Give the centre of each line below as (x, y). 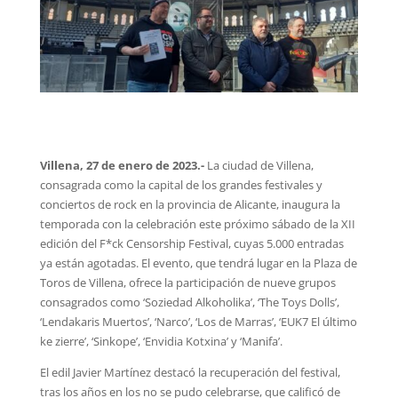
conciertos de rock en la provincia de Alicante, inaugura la (190, 205)
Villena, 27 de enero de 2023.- (123, 166)
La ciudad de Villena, (260, 166)
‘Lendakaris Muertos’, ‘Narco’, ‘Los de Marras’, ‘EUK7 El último (198, 322)
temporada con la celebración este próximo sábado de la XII (197, 224)
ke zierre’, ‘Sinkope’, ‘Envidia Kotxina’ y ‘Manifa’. (161, 342)
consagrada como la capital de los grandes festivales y (181, 185)
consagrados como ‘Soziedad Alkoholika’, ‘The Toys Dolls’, (189, 302)
